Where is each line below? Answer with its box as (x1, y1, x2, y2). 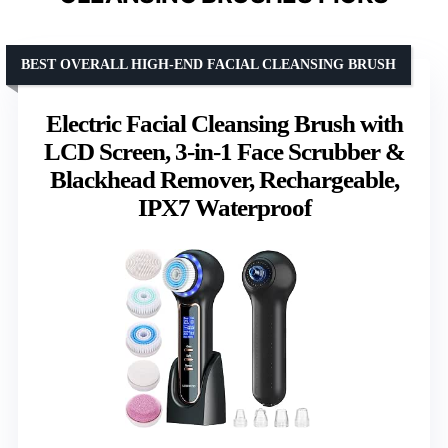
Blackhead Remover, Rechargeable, (49, 166, 399, 194)
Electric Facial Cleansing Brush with (45, 110, 403, 138)
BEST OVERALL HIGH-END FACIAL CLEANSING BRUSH (21, 57, 396, 73)
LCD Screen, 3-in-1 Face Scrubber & (43, 138, 405, 166)
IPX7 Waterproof (137, 194, 311, 222)
